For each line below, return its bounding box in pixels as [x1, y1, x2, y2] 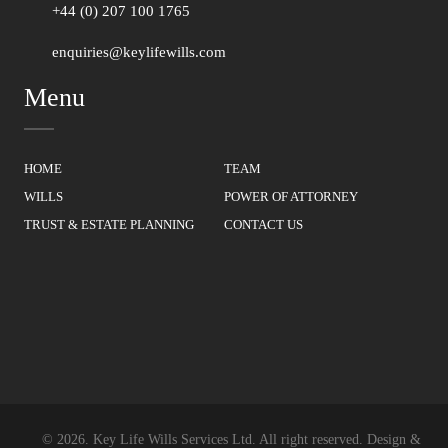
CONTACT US [223, 217, 303, 233]
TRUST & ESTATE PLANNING [23, 217, 194, 233]
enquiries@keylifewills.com [51, 44, 226, 61]
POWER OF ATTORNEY [223, 189, 358, 205]
